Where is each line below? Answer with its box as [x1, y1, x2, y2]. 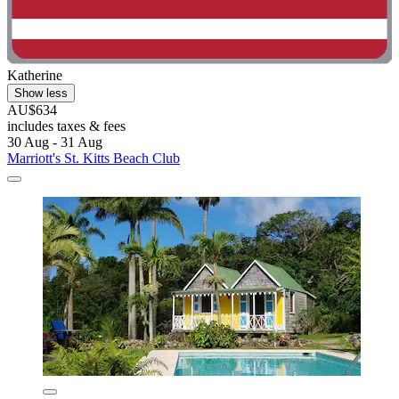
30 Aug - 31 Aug [7, 134, 102, 150]
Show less [14, 85, 68, 100]
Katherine [7, 67, 62, 83]
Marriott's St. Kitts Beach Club [7, 150, 180, 166]
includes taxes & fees [7, 118, 126, 134]
